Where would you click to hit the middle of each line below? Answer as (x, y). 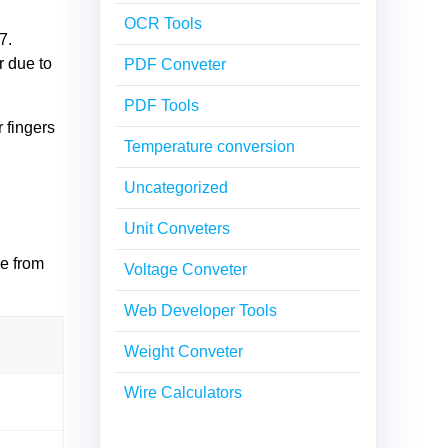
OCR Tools (163, 23)
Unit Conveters (177, 228)
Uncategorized (176, 187)
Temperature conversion (209, 146)
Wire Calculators (183, 392)
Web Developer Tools (200, 310)
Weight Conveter (183, 351)
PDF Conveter (175, 64)
